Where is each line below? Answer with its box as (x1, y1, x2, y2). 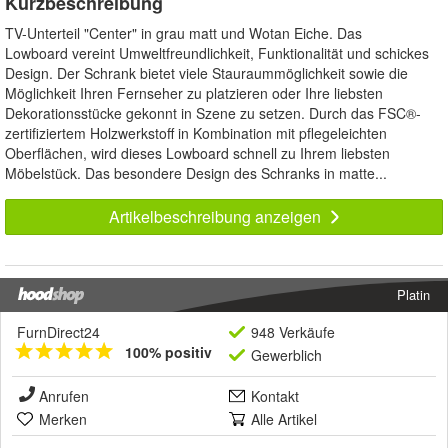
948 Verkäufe (251, 321, 335, 342)
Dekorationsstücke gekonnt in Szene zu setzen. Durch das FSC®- (5, 102, 421, 123)
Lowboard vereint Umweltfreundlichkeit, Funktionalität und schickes (5, 42, 429, 63)
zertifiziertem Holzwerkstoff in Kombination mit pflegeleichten (5, 122, 387, 143)
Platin (397, 284, 430, 304)
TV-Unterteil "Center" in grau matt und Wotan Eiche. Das (5, 22, 362, 43)
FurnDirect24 (17, 321, 100, 342)
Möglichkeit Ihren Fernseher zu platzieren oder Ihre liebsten (5, 82, 383, 103)
